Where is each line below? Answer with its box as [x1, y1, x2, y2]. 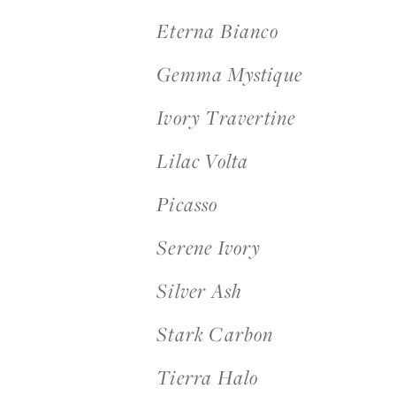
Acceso [13, 83, 58, 99]
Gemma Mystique [156, 61, 303, 88]
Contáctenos [13, 132, 90, 148]
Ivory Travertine [156, 104, 296, 131]
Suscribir [13, 180, 65, 196]
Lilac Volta [156, 148, 249, 174]
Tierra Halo [156, 364, 259, 391]
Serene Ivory [156, 234, 262, 261]
